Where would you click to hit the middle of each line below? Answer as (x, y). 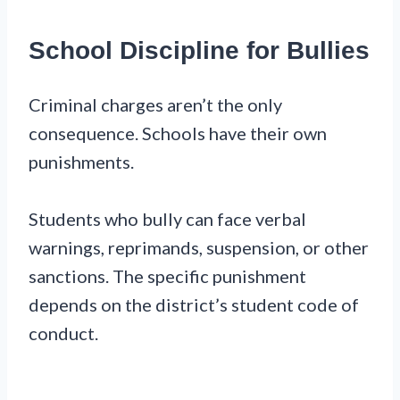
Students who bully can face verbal (167, 219)
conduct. (63, 333)
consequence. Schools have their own (178, 133)
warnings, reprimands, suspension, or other (199, 248)
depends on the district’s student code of (194, 305)
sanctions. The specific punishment (167, 276)
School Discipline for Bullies (199, 50)
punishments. (81, 162)
